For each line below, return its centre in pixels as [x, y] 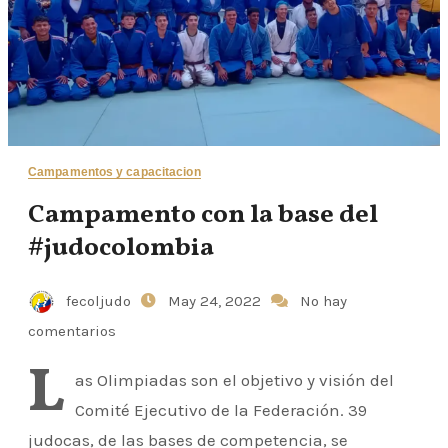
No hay [323, 300]
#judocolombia [121, 247]
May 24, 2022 [216, 300]
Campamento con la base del [203, 214]
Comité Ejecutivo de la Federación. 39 [221, 409]
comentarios [72, 330]
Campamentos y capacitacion [114, 171]
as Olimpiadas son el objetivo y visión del [234, 379]
